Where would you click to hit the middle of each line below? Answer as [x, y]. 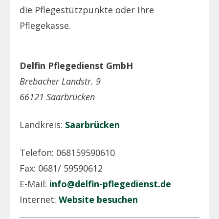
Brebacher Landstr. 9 [60, 81]
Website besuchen [98, 199]
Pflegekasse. [45, 25]
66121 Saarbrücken [57, 97]
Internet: [39, 199]
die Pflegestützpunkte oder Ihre [87, 10]
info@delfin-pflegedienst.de [110, 184]
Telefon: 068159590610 [67, 152]
